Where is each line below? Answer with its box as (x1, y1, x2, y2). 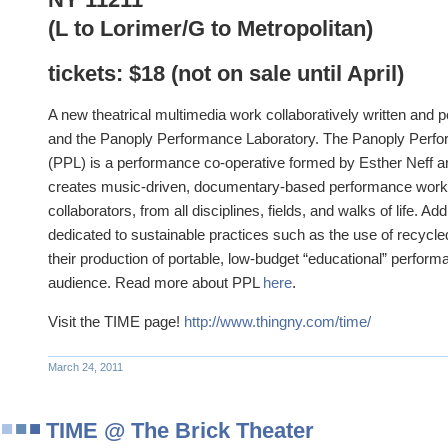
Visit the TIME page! (48, 313, 184, 331)
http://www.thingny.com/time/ (184, 313, 371, 331)
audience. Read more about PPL (48, 274, 263, 292)
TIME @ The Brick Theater (46, 418, 314, 444)
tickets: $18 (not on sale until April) (48, 61, 404, 87)
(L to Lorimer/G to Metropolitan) (48, 15, 373, 41)
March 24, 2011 (48, 361, 123, 374)
